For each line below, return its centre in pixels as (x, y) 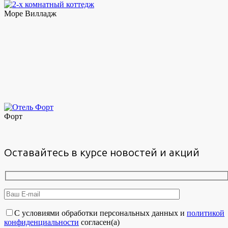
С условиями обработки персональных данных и (101, 213)
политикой (206, 213)
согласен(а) (99, 222)
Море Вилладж (30, 14)
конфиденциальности (41, 222)
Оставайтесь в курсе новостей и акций (102, 152)
